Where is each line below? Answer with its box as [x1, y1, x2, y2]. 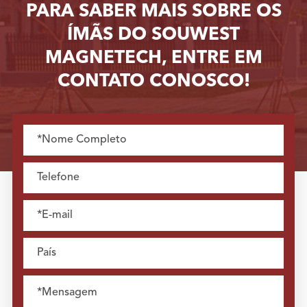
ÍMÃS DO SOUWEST [67, 26, 240, 45]
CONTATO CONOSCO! [57, 73, 250, 91]
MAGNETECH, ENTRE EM [45, 49, 262, 68]
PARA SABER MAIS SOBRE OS [25, 3, 282, 21]
